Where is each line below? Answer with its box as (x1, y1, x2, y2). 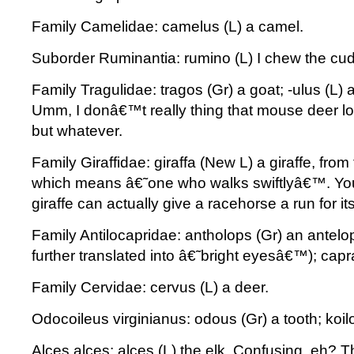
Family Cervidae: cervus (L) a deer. (32, 279, 269, 296)
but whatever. (32, 122, 122, 139)
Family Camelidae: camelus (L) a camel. (32, 18, 303, 35)
